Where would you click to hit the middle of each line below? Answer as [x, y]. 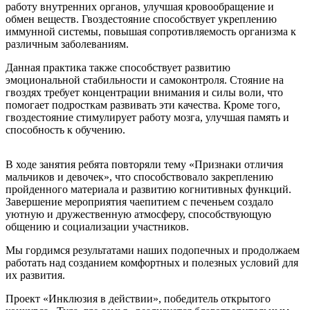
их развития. [35, 275]
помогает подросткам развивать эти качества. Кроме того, [143, 104]
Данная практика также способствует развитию [118, 67]
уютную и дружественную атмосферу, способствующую [138, 214]
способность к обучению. [65, 129]
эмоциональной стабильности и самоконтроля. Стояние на [145, 80]
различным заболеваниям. [67, 44]
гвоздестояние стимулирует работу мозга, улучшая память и [147, 117]
